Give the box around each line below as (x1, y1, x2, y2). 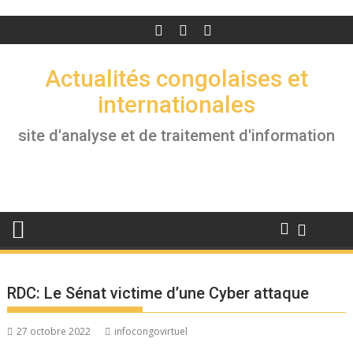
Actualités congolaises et (45, 65, 308, 92)
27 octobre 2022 (17, 325, 91, 338)
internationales (98, 91, 255, 118)
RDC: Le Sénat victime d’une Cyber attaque (7, 284, 310, 303)
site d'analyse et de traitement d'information (18, 126, 335, 145)
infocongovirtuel (114, 325, 188, 338)
